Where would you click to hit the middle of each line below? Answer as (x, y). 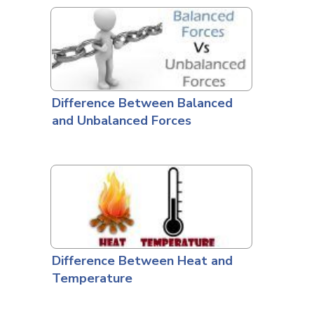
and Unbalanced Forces (121, 120)
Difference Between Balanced (142, 103)
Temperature (92, 278)
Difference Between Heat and (142, 260)
